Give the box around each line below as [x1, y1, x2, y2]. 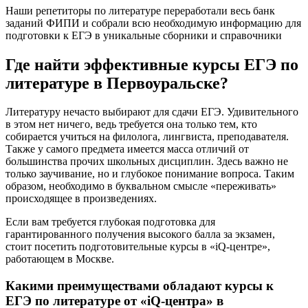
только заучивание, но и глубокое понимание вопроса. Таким [5, 168, 294, 180]
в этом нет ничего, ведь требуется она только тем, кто [5, 118, 257, 131]
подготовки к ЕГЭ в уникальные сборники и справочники [5, 29, 282, 41]
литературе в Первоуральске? [5, 74, 228, 92]
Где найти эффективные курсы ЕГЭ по [5, 55, 298, 74]
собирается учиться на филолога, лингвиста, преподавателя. [5, 131, 289, 143]
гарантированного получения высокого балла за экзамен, [5, 228, 275, 241]
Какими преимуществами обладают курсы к [5, 278, 274, 294]
